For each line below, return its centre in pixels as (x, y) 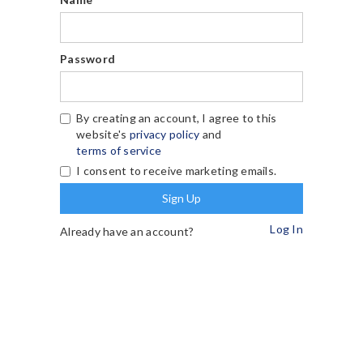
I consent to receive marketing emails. (177, 170)
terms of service (119, 150)
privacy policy (164, 134)
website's (103, 134)
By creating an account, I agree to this (177, 117)
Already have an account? (127, 231)
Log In (286, 228)
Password (88, 58)
